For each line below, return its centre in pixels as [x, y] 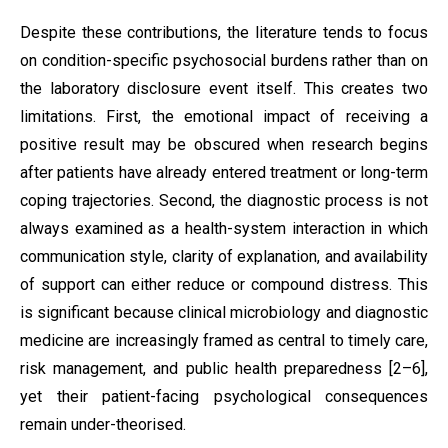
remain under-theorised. [103, 424]
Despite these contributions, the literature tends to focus [224, 32]
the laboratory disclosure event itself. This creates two [224, 88]
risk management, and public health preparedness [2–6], [224, 368]
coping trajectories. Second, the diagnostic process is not [224, 200]
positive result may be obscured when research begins [224, 144]
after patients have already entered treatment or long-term [224, 172]
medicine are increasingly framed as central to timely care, [224, 340]
